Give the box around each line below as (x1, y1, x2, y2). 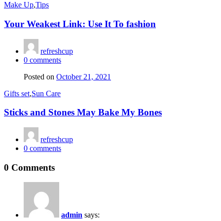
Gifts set (4, 89, 30, 98)
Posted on (24, 72, 54, 81)
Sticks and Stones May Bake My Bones (4, 107, 162, 118)
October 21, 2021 (56, 72, 111, 81)
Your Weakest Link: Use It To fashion (4, 18, 156, 29)
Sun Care (32, 89, 61, 98)
